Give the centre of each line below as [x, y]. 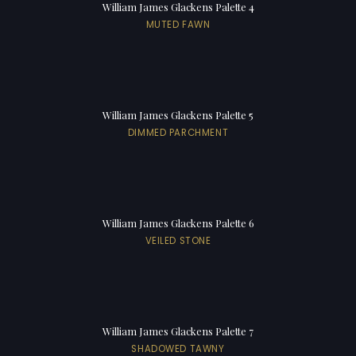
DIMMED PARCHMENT [178, 132]
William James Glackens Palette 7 [178, 331]
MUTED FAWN [178, 24]
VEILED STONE [178, 240]
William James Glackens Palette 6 [178, 222]
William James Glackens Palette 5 [178, 114]
